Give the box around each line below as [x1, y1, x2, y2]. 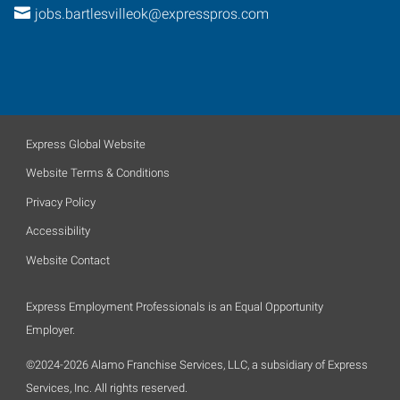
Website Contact [26, 253, 110, 267]
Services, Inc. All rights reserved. [26, 380, 187, 395]
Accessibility [26, 224, 90, 237]
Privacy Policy [26, 195, 96, 209]
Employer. [26, 322, 75, 337]
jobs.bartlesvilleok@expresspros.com [34, 5, 269, 22]
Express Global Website [26, 137, 146, 151]
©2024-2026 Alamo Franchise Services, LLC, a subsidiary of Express [26, 357, 368, 371]
